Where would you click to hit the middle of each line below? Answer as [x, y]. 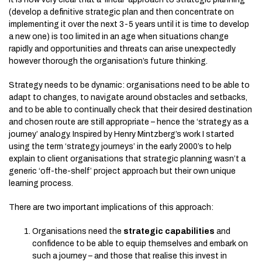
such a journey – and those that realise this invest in [130, 256]
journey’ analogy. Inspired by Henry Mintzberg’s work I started [121, 134]
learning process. [41, 183]
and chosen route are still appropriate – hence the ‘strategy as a [129, 122]
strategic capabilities [169, 231]
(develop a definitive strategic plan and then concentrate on [121, 12]
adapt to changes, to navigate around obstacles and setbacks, [128, 97]
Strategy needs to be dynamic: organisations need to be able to [129, 85]
